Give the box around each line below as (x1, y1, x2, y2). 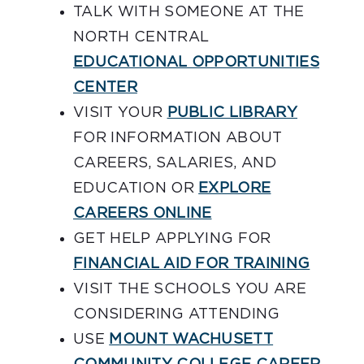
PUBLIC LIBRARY (167, 106, 298, 121)
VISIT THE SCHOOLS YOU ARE (73, 282, 307, 297)
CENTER (73, 80, 137, 96)
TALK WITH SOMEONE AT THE (73, 5, 305, 20)
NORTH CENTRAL (73, 30, 210, 45)
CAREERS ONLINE (73, 206, 212, 222)
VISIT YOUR (73, 106, 163, 121)
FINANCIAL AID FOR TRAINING (73, 257, 310, 272)
